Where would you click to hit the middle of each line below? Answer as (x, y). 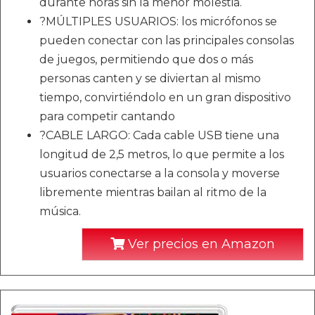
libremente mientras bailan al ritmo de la (153, 192)
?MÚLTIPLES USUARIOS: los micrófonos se (158, 21)
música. (60, 211)
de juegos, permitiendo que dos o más (146, 59)
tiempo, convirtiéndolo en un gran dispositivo (165, 97)
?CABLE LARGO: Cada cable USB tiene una (159, 135)
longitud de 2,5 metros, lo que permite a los (162, 154)
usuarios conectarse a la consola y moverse (160, 173)
